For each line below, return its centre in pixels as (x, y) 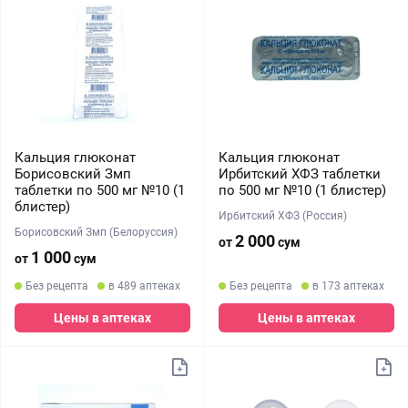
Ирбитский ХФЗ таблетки (299, 174)
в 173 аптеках (348, 286)
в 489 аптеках (144, 286)
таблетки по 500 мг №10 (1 (100, 190)
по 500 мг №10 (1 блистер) (302, 190)
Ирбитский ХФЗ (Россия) (282, 216)
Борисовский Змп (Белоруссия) (96, 232)
